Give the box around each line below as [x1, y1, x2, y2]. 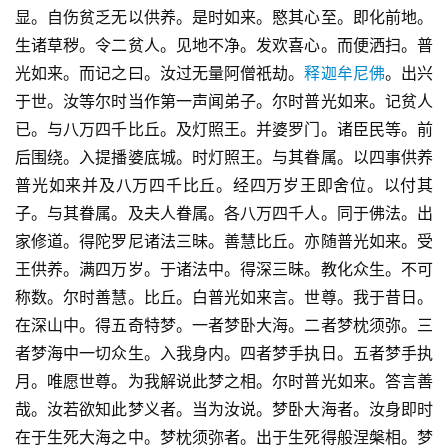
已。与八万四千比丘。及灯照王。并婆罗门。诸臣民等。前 [15, 119, 433, 140]
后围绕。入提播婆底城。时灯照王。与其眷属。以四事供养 [15, 147, 433, 168]
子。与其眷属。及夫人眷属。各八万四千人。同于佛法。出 [15, 203, 433, 224]
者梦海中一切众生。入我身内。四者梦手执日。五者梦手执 [15, 343, 433, 364]
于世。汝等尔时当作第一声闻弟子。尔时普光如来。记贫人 [15, 91, 433, 112]
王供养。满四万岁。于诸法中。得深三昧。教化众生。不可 [15, 259, 433, 280]
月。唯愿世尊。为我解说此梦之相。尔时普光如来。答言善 [15, 371, 433, 392]
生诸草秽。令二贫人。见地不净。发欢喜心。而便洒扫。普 [15, 35, 433, 56]
